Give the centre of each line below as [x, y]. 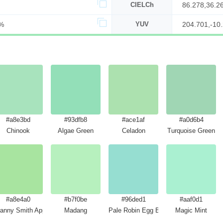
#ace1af [133, 120]
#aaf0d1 [191, 199]
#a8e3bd [18, 120]
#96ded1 [133, 199]
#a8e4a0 [18, 199]
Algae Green [76, 131]
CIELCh [142, 5]
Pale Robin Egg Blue [138, 210]
